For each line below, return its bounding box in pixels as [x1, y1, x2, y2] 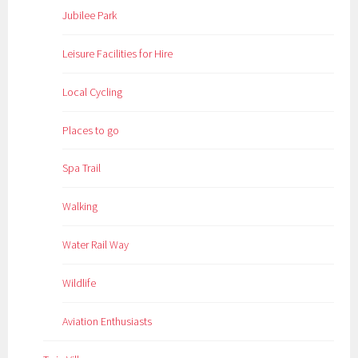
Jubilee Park [62, 7, 117, 22]
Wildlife [62, 276, 97, 291]
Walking [62, 199, 98, 214]
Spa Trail [62, 161, 101, 176]
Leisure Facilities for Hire [62, 46, 173, 61]
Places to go [62, 122, 120, 137]
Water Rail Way [62, 237, 129, 253]
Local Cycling [62, 84, 123, 99]
